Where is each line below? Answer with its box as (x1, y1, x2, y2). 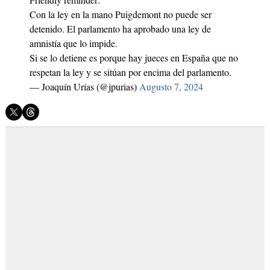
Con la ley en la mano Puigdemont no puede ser (29, 8, 212, 21)
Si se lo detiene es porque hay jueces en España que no (29, 51, 238, 64)
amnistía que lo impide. (29, 37, 118, 50)
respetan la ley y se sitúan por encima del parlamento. (29, 66, 231, 79)
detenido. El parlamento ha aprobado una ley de (29, 22, 211, 36)
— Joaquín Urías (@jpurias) (29, 80, 139, 93)
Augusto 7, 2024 (139, 80, 203, 93)
